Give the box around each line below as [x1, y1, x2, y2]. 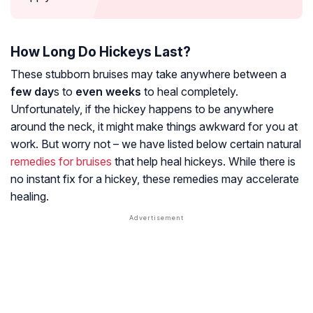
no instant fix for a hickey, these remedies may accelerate [10, 171, 299, 186]
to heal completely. [141, 84, 238, 99]
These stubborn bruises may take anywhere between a [10, 66, 286, 81]
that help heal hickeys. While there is [112, 154, 296, 168]
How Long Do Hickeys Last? [10, 43, 191, 60]
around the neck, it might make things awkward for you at [10, 119, 298, 133]
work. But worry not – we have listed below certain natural [10, 136, 301, 151]
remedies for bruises [10, 154, 112, 168]
